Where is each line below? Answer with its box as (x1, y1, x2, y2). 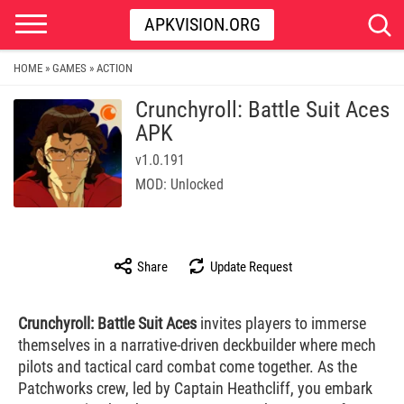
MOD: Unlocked (135, 176, 224, 193)
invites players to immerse (197, 314, 366, 333)
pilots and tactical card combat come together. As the (18, 357, 357, 376)
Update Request (207, 259, 292, 275)
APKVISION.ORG (143, 14, 261, 35)
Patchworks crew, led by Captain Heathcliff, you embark (18, 379, 372, 398)
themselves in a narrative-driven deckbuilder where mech (18, 335, 376, 354)
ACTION (96, 60, 133, 75)
